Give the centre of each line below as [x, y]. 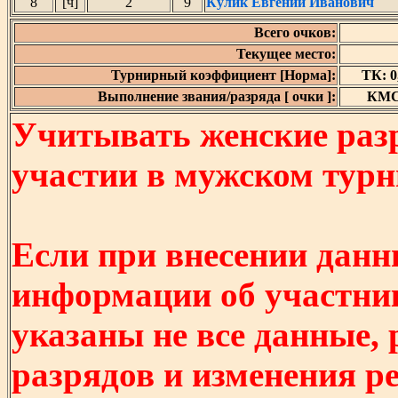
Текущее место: [286, 54]
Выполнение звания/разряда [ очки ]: [217, 96]
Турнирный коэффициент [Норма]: [223, 75]
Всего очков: [295, 32]
